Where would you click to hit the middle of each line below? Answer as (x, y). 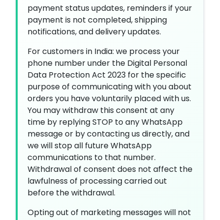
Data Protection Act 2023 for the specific (107, 75)
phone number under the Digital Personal (107, 63)
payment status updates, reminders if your (110, 8)
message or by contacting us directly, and (109, 134)
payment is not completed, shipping (97, 20)
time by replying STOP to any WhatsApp (105, 122)
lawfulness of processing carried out (97, 181)
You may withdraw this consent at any (101, 110)
